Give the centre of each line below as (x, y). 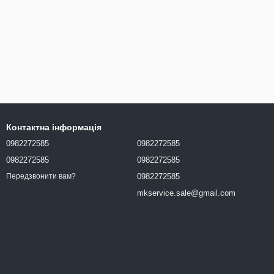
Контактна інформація (54, 128)
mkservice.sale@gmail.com (186, 193)
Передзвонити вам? (41, 176)
